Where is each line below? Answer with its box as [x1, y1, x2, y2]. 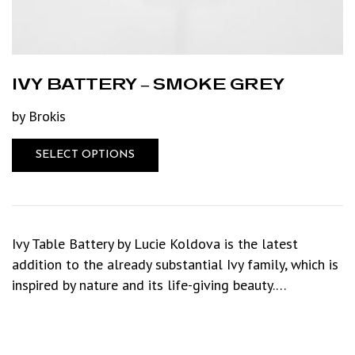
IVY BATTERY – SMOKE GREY [12, 73, 284, 93]
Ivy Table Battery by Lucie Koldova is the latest [12, 234, 298, 253]
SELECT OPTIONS [36, 148, 135, 161]
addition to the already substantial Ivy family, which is [12, 254, 338, 273]
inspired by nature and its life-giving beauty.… [12, 275, 287, 294]
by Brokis [12, 106, 66, 125]
